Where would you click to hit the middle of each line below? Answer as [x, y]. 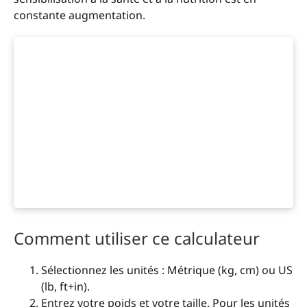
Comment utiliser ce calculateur [137, 238]
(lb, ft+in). [65, 287]
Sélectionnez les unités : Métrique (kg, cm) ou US [167, 270]
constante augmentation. [79, 15]
